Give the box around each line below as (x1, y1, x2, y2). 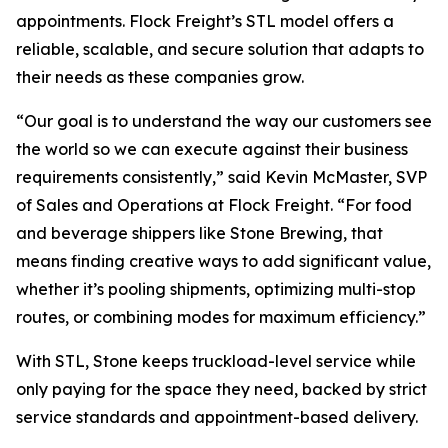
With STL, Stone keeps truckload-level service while (16, 351, 416, 371)
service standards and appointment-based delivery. (16, 407, 418, 427)
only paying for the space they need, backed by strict (16, 379, 427, 399)
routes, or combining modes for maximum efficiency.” (16, 307, 426, 327)
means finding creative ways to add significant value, (16, 251, 431, 271)
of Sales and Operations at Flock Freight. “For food (16, 195, 412, 215)
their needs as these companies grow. (16, 67, 304, 87)
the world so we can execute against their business (16, 139, 408, 159)
